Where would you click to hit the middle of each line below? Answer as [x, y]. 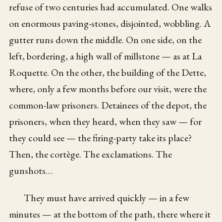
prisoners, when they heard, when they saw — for [106, 122]
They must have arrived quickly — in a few [107, 198]
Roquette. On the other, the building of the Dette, [108, 73]
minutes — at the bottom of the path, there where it [110, 214]
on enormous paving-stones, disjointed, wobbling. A [110, 24]
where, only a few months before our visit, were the [108, 89]
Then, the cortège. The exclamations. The [91, 154]
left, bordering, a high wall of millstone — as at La [106, 56]
